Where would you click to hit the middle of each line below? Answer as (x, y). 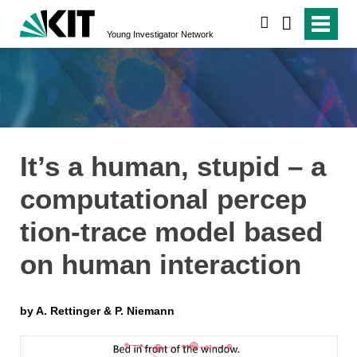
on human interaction (160, 264)
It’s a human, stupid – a (173, 166)
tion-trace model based (171, 231)
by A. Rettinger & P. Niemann (97, 311)
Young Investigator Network (161, 35)
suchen (290, 23)
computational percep (163, 198)
